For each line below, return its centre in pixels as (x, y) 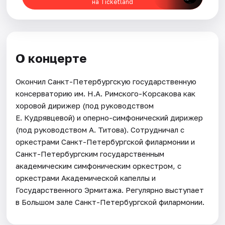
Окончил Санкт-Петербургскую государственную (106, 81)
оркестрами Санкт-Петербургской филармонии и (105, 141)
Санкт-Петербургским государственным (90, 153)
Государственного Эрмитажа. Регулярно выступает (110, 190)
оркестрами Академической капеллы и (86, 178)
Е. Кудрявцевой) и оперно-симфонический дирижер (109, 117)
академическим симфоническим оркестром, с (99, 165)
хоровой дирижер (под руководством (85, 105)
